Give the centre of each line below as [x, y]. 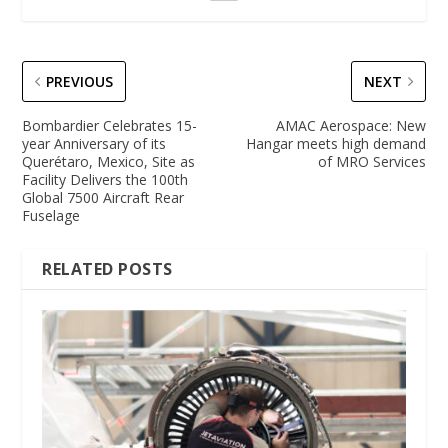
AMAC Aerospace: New [350, 125]
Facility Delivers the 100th [105, 179]
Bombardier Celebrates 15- [110, 125]
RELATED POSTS [107, 268]
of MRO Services [371, 161]
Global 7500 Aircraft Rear [103, 197]
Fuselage [51, 215]
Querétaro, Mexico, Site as [109, 161]
